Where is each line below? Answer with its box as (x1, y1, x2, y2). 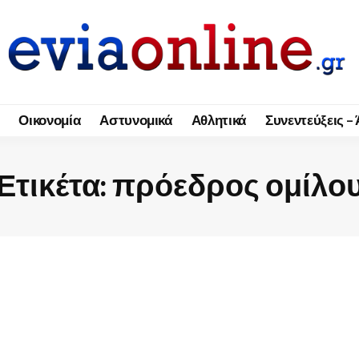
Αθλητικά (191, 111, 247, 129)
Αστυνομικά (99, 111, 172, 129)
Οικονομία (18, 111, 81, 129)
